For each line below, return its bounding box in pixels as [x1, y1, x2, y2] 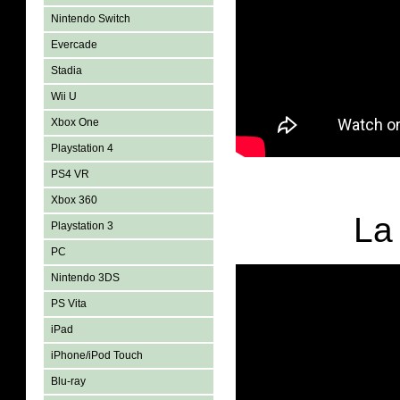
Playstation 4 [51, 142, 113, 154]
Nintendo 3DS [51, 271, 120, 284]
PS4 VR [51, 168, 89, 180]
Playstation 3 [51, 220, 113, 232]
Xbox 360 [51, 194, 97, 206]
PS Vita [51, 297, 87, 310]
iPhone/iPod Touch [51, 349, 143, 362]
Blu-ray [51, 375, 86, 387]
